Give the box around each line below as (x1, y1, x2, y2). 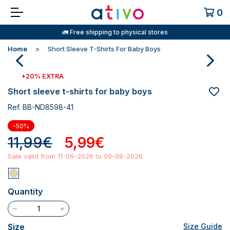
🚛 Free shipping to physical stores (62, 28, 168, 36)
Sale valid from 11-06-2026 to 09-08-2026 (8, 152, 143, 160)
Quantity (8, 186, 43, 197)
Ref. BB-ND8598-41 (8, 103, 73, 111)
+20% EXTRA (21, 72, 64, 80)
